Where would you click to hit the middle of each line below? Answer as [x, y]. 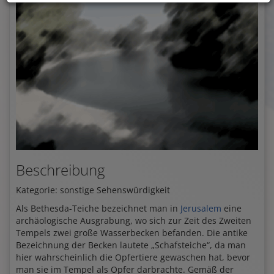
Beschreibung [60, 169]
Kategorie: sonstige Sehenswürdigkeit [93, 190]
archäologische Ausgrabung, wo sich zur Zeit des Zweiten [134, 220]
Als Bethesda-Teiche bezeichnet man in [98, 208]
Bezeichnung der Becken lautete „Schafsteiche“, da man [131, 245]
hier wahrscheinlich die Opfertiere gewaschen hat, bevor [133, 257]
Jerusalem [201, 208]
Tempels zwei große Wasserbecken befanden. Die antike [132, 232]
